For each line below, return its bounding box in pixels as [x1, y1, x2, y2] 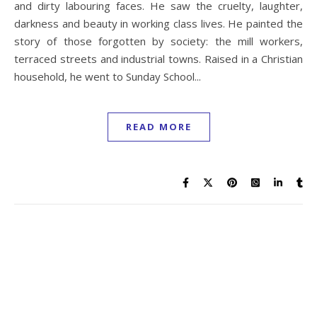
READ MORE [125, 120, 192, 133]
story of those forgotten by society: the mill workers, [14, 33, 303, 48]
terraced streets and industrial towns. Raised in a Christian [14, 51, 303, 66]
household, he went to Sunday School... [14, 69, 201, 83]
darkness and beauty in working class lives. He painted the [14, 16, 303, 30]
